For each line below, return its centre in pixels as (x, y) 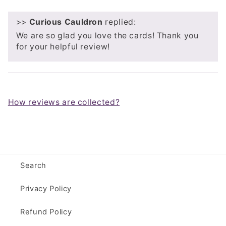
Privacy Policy (46, 189)
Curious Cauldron (66, 22)
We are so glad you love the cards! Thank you (107, 35)
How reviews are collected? (64, 102)
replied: (119, 22)
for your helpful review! (63, 46)
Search (33, 166)
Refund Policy (46, 212)
